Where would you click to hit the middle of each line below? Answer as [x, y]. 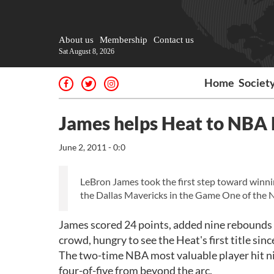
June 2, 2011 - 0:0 [92, 147]
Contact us [174, 40]
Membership [124, 40]
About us [76, 40]
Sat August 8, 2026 [87, 51]
